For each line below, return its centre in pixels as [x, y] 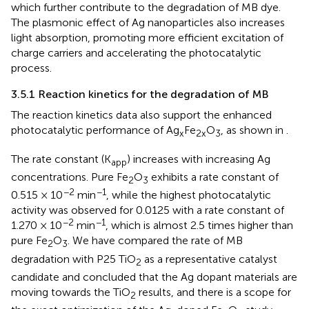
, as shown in [253, 130]
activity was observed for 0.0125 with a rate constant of [148, 210]
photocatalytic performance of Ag [95, 130]
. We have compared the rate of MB [155, 241]
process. [31, 68]
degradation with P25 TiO [73, 259]
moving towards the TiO [71, 292]
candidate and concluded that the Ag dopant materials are [154, 277]
